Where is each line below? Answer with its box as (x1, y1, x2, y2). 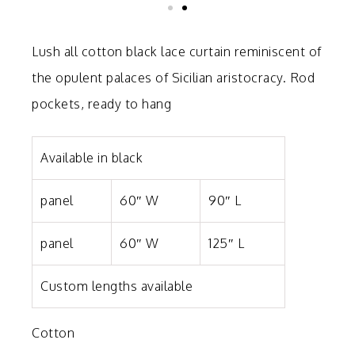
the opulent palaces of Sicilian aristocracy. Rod (32, 69, 315, 86)
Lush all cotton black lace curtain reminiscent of (32, 43, 322, 59)
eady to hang (93, 95, 171, 112)
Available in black (40, 149, 143, 166)
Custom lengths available (40, 277, 193, 294)
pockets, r (32, 95, 93, 112)
